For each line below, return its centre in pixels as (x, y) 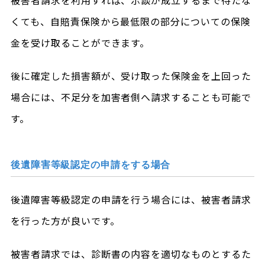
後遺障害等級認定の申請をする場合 (91, 165)
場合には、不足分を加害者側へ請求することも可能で (131, 97)
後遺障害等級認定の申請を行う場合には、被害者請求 (131, 199)
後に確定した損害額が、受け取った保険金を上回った (131, 76)
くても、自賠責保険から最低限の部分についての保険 (130, 21)
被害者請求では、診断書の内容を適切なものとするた (131, 254)
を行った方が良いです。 (65, 221)
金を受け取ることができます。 (80, 43)
